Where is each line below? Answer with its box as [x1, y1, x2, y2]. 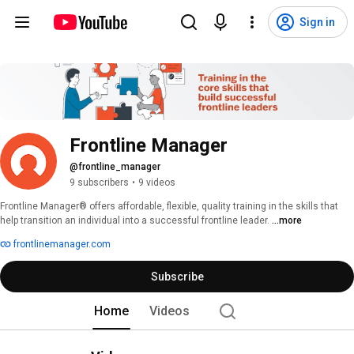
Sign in [299, 16, 335, 28]
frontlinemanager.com [11, 239, 111, 250]
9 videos [138, 177, 175, 189]
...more [272, 215, 302, 227]
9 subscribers [70, 177, 129, 189]
